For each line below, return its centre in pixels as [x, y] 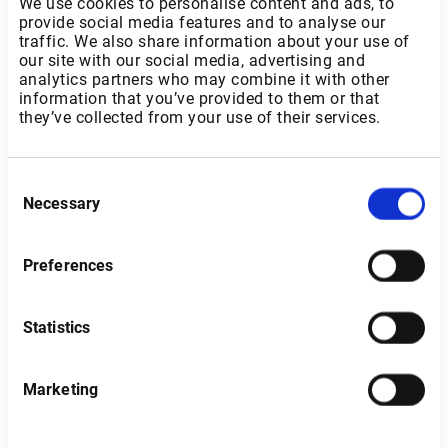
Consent [35, 183]
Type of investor [64, 425]
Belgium [82, 365]
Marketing [60, 389]
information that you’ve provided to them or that [199, 98]
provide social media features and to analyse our [202, 22]
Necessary [61, 203]
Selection [37, 207]
